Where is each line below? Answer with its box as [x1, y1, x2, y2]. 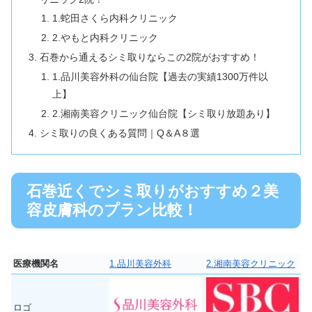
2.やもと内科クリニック [52, 32, 158, 44]
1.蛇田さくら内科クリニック [52, 13, 178, 24]
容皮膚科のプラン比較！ [26, 201, 198, 219]
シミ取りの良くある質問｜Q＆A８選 [40, 127, 201, 139]
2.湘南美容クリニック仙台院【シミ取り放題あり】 [52, 107, 275, 119]
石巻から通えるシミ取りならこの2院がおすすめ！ [40, 52, 260, 63]
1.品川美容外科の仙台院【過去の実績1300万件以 [52, 71, 268, 83]
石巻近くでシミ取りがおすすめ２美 [26, 182, 279, 201]
